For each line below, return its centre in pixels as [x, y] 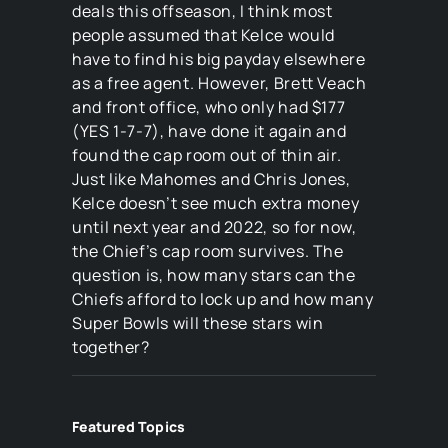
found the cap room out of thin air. [207, 155]
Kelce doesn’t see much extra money [216, 203]
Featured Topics [128, 426]
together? [111, 347]
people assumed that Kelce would [203, 35]
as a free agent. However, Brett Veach [219, 83]
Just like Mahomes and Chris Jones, [211, 179]
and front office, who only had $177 [209, 107]
